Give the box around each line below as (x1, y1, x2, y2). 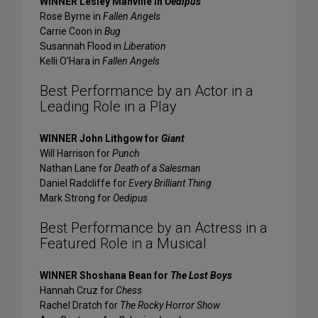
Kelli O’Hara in (40, 55, 102, 67)
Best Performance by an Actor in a (40, 82, 253, 100)
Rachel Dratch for (40, 300, 120, 312)
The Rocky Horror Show (120, 300, 220, 312)
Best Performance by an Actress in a (40, 219, 268, 237)
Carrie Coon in (40, 26, 104, 38)
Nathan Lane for (40, 163, 114, 175)
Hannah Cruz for (40, 285, 116, 297)
